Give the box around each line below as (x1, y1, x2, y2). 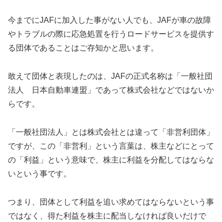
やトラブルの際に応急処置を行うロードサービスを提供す (8, 30, 214, 39)
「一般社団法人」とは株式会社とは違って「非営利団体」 (8, 128, 214, 137)
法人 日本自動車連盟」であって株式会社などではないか (8, 86, 214, 95)
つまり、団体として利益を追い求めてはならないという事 (8, 197, 214, 206)
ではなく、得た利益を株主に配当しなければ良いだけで (8, 211, 206, 220)
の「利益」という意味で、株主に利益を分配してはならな (8, 156, 214, 165)
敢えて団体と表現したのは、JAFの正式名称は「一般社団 (8, 72, 213, 81)
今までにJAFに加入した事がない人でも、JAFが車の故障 (8, 16, 211, 25)
